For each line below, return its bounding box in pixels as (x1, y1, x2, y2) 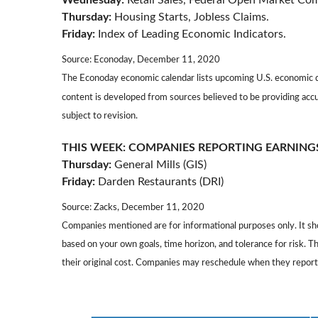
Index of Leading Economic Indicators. (95, 28, 286, 40)
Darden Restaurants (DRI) (95, 175, 224, 187)
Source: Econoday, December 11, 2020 (62, 55, 220, 65)
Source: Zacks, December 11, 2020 (62, 202, 204, 212)
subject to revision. (62, 111, 138, 121)
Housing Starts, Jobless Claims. (111, 11, 269, 23)
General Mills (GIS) (111, 158, 207, 170)
